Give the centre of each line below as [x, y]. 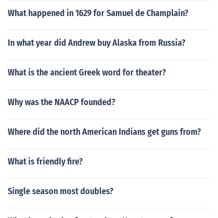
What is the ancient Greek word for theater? [87, 73]
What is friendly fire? [45, 162]
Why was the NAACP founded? [62, 102]
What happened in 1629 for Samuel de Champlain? [98, 13]
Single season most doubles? [61, 191]
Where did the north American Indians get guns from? [104, 132]
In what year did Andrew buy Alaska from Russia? [97, 43]
